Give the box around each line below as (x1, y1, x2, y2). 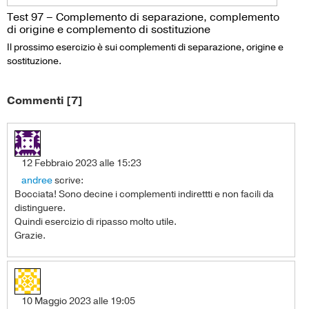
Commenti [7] (7, 92, 83, 108)
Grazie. (14, 228, 46, 242)
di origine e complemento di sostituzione (7, 22, 210, 38)
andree (21, 173, 52, 187)
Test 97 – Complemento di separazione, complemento (7, 10, 279, 26)
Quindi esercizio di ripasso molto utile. (14, 215, 177, 228)
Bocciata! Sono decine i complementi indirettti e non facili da (14, 187, 274, 201)
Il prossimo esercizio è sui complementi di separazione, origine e (7, 41, 283, 54)
